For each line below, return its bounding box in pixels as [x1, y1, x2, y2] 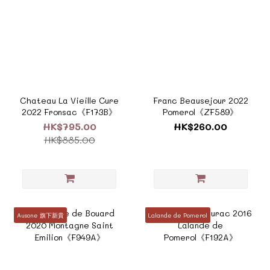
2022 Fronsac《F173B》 [22, 105, 118, 118]
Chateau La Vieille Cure [20, 94, 119, 106]
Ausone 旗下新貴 [17, 210, 64, 219]
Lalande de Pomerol [148, 210, 207, 219]
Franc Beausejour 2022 [152, 94, 248, 106]
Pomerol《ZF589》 [163, 105, 239, 118]
